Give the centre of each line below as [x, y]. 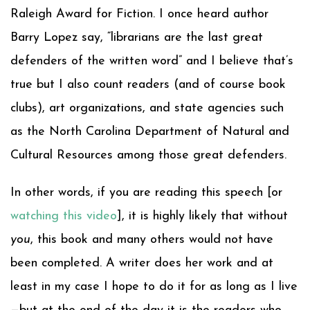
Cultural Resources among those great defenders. [148, 155]
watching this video [64, 216]
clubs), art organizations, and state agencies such [147, 108]
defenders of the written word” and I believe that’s [152, 61]
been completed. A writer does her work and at [142, 263]
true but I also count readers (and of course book [148, 84]
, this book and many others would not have [152, 239]
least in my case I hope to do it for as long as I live [154, 286]
